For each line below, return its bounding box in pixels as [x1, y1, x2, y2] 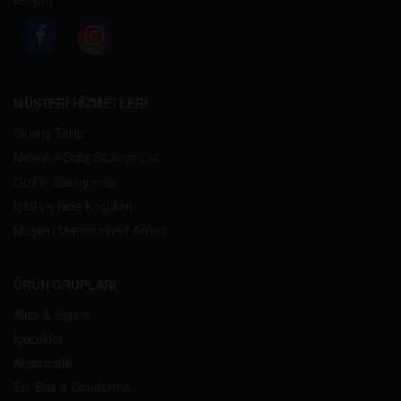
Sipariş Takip [13, 124, 85, 142]
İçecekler [13, 329, 64, 348]
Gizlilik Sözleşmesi [13, 172, 115, 191]
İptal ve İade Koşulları [13, 196, 132, 215]
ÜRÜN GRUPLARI [13, 275, 117, 294]
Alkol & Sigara [13, 304, 91, 323]
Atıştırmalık [13, 354, 73, 372]
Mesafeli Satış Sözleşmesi [13, 148, 158, 166]
